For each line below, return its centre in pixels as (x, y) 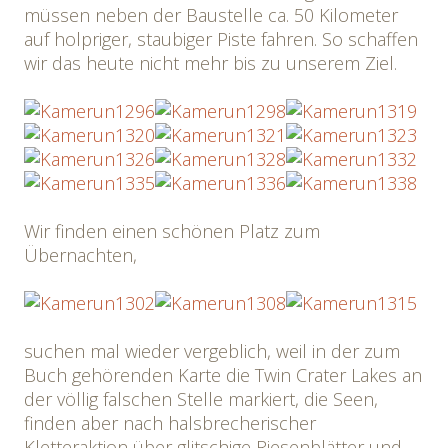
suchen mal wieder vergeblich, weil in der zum (212, 351)
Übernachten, (80, 255)
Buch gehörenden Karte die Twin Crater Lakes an (223, 375)
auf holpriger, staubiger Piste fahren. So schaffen (221, 39)
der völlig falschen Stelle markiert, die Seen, (201, 399)
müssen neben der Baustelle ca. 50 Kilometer (211, 15)
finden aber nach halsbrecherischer (170, 423)
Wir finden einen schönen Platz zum (172, 231)
